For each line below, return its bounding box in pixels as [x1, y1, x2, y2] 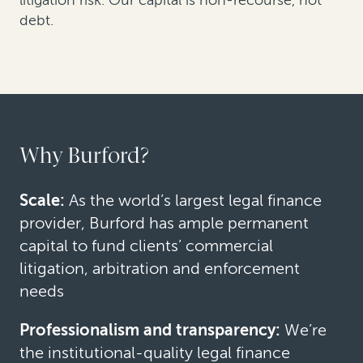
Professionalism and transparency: [19, 319, 284, 340]
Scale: [19, 190, 69, 210]
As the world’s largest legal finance [69, 190, 322, 210]
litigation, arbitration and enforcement [19, 258, 300, 278]
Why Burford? [19, 143, 149, 169]
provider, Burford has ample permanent [19, 212, 309, 233]
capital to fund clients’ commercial [19, 235, 273, 255]
